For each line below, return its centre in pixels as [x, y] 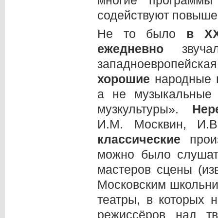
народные [186, 79]
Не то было [142, 33]
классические [144, 139]
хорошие [126, 79]
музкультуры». [145, 109]
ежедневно [140, 48]
